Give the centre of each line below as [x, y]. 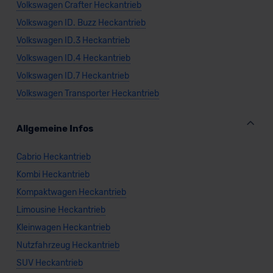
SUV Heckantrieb [49, 263]
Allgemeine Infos [55, 129]
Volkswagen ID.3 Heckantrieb [73, 41]
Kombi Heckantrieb [53, 175]
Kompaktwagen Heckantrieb [71, 193]
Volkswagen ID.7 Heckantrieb [73, 76]
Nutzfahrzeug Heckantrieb [68, 246]
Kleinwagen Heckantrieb [63, 228]
